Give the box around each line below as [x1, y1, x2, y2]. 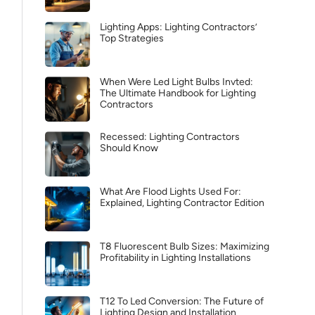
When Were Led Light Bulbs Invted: [100, 76, 253, 88]
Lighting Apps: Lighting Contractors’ [100, 21, 257, 33]
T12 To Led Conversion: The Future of [100, 295, 264, 307]
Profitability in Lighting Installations [100, 252, 251, 264]
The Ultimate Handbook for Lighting [100, 87, 256, 99]
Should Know [100, 142, 158, 154]
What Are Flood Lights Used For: [100, 186, 241, 198]
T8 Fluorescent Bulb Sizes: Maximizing [100, 240, 269, 252]
